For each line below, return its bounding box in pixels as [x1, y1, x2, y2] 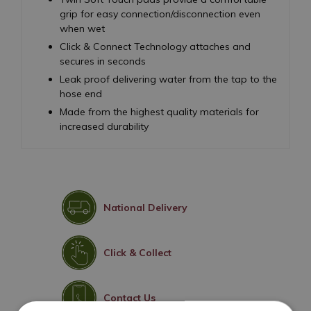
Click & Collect [103, 246, 171, 259]
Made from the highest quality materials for [60, 105, 259, 118]
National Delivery [103, 201, 187, 214]
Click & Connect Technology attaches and [60, 40, 251, 53]
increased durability [60, 119, 149, 133]
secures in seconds [60, 54, 146, 67]
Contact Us [103, 291, 155, 304]
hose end [60, 87, 102, 100]
